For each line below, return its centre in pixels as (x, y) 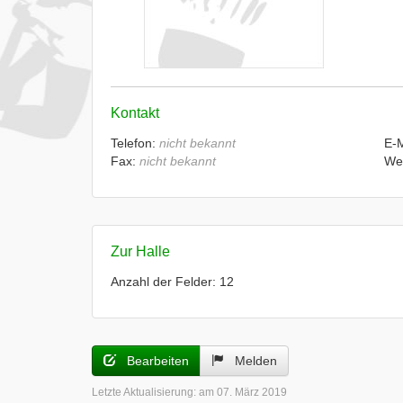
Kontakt (135, 113)
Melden (251, 361)
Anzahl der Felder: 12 (172, 282)
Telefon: (135, 143)
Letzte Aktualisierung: (145, 392)
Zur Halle (140, 251)
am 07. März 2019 (243, 392)
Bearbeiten (152, 361)
